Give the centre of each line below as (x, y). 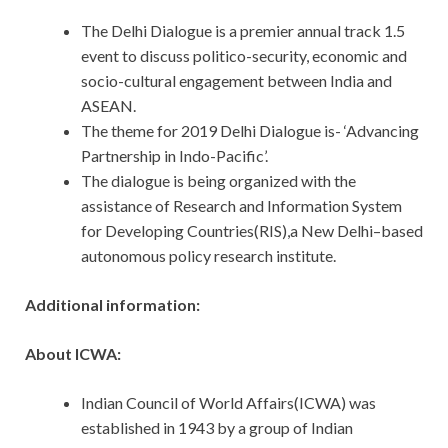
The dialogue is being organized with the (218, 181)
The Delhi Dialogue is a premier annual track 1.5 (243, 31)
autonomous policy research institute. (208, 256)
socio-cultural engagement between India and (236, 81)
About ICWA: (73, 354)
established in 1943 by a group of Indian (217, 428)
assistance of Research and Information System (241, 206)
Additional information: (112, 305)
